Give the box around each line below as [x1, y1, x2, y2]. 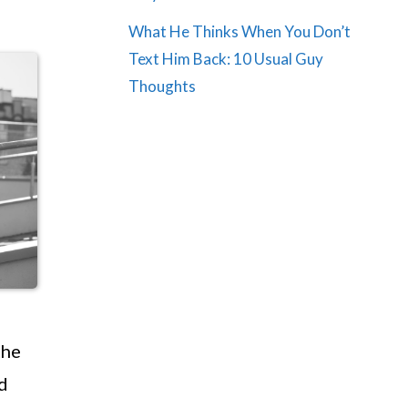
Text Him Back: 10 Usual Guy [128, 49, 323, 68]
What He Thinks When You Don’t [128, 22, 351, 41]
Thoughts [128, 76, 196, 96]
